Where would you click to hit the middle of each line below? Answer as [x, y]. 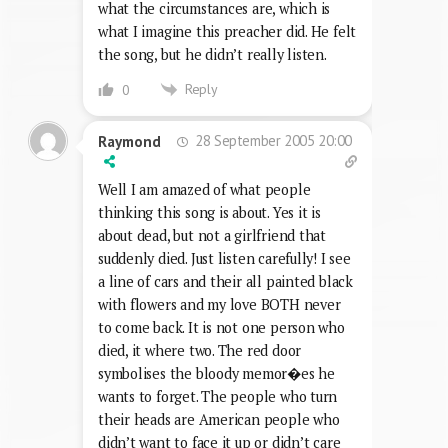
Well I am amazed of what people [204, 190]
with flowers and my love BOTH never [219, 305]
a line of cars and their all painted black [225, 282]
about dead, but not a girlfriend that [212, 236]
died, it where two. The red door [200, 351]
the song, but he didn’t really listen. [212, 54]
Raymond [129, 141]
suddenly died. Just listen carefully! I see [224, 259]
